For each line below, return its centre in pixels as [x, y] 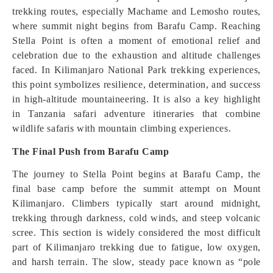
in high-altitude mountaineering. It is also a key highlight [136, 99]
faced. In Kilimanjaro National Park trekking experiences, [136, 70]
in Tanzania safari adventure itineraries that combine [136, 114]
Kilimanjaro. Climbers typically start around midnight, [136, 203]
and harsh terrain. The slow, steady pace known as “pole [136, 262]
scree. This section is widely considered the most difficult [136, 232]
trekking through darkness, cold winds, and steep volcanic [136, 218]
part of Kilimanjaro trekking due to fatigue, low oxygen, [136, 247]
